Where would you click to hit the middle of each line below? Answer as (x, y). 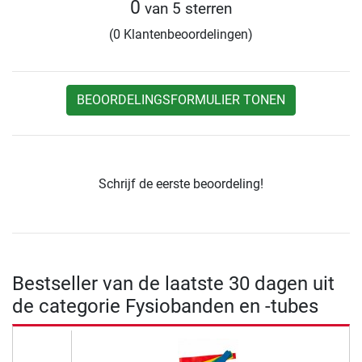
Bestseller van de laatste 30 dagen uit (173, 284)
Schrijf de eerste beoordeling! (181, 184)
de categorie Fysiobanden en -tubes (165, 307)
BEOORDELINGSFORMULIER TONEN (181, 100)
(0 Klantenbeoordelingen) (181, 35)
